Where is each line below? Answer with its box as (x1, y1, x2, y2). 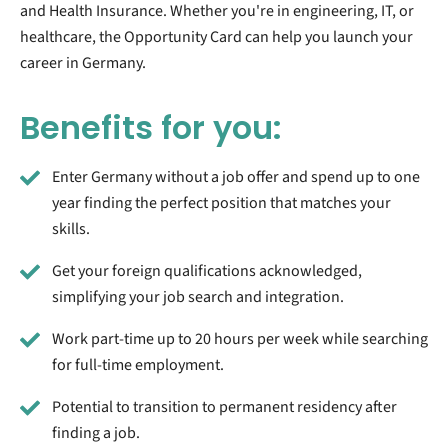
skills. (52, 218, 90, 241)
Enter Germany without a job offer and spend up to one (52, 166, 420, 189)
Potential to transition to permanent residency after (52, 396, 397, 419)
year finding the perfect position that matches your (52, 192, 391, 215)
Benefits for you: (20, 105, 282, 151)
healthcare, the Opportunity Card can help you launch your (20, 26, 413, 49)
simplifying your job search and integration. (52, 286, 344, 309)
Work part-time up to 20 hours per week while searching (52, 328, 428, 351)
